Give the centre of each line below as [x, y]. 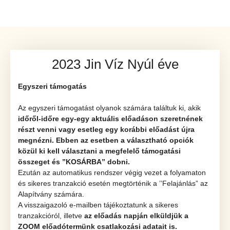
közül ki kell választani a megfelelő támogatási [99, 151]
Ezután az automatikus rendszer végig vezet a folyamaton [112, 172]
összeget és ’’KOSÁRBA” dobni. [74, 162]
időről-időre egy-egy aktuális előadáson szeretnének [110, 119]
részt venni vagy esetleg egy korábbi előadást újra [106, 129]
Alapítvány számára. [51, 194]
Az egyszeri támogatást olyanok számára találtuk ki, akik [109, 108]
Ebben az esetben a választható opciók [125, 140]
